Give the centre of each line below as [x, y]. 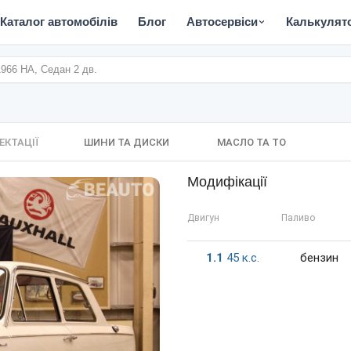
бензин [319, 258]
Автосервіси [222, 22]
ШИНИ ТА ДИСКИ [126, 142]
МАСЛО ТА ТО [251, 142]
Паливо [298, 218]
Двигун [203, 218]
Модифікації [227, 182]
